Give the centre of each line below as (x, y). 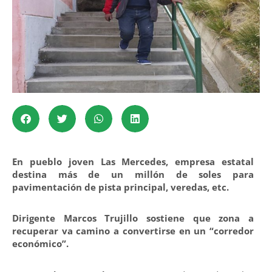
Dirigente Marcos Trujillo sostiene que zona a (133, 218)
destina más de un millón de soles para (133, 174)
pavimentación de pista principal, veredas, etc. (121, 187)
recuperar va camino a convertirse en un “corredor (133, 231)
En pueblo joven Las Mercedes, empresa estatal (133, 161)
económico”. (40, 244)
